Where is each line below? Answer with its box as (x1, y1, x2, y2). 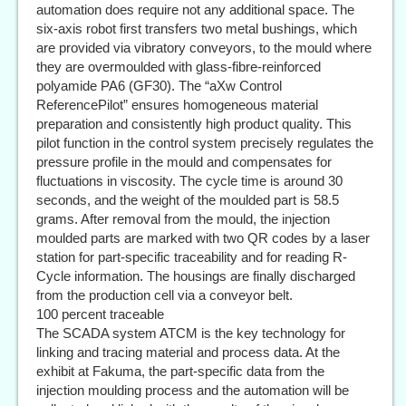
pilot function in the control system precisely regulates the (36, 134, 373, 150)
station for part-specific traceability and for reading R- (36, 248, 347, 265)
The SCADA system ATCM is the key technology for (36, 324, 345, 341)
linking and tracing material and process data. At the (36, 343, 340, 360)
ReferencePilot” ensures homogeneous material (36, 96, 318, 112)
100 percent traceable (36, 305, 164, 322)
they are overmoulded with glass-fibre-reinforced (36, 58, 321, 74)
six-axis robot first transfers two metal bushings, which (36, 20, 357, 36)
